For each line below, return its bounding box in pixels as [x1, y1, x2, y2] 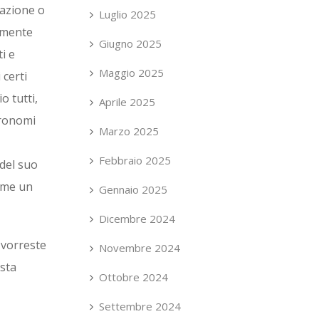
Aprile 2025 [99, 95, 155, 109]
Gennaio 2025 [99, 182, 167, 197]
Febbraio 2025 [99, 153, 171, 167]
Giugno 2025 [99, 36, 162, 51]
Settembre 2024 [99, 299, 181, 313]
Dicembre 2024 [99, 211, 175, 226]
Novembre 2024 [99, 241, 180, 255]
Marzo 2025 [99, 124, 159, 138]
